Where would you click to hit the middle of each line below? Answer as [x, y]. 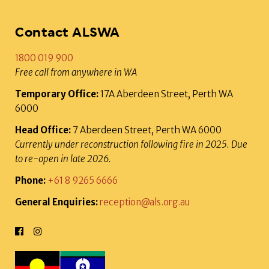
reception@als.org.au [145, 202]
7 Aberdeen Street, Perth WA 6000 [146, 130]
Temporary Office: [57, 94]
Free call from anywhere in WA [76, 72]
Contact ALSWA [68, 32]
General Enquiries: [56, 202]
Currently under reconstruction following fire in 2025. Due [131, 144]
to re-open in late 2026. [63, 159]
